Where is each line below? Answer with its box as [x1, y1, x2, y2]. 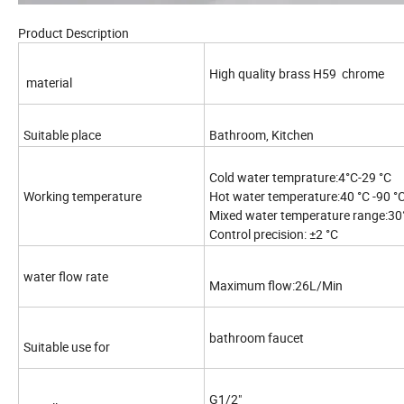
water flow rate [23, 267, 108, 285]
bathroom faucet [209, 328, 304, 346]
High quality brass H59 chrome [209, 64, 384, 82]
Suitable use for [23, 337, 110, 355]
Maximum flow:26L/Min [209, 276, 343, 294]
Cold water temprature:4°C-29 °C [209, 168, 394, 186]
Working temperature [23, 187, 142, 205]
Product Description [18, 23, 129, 41]
